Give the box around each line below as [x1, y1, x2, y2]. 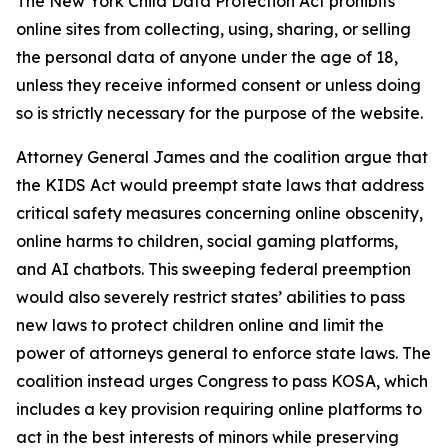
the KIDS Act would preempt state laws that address [16, 175, 424, 195]
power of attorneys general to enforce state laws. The [16, 343, 431, 363]
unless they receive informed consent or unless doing [16, 75, 421, 95]
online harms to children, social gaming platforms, [16, 231, 398, 251]
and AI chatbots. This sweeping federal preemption [16, 259, 411, 279]
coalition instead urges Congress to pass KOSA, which [16, 371, 428, 391]
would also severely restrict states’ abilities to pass [16, 287, 405, 307]
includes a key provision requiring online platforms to [16, 399, 422, 419]
